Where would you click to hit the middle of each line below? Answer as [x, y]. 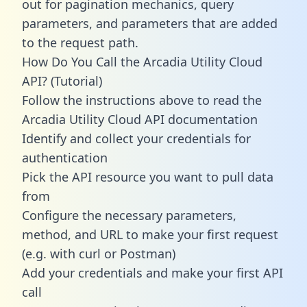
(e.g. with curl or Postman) [99, 253]
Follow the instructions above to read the [142, 100]
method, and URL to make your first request [150, 234]
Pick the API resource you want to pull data [148, 176]
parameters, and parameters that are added [150, 23]
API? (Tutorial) [62, 81]
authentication [65, 157]
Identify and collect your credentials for [136, 138]
